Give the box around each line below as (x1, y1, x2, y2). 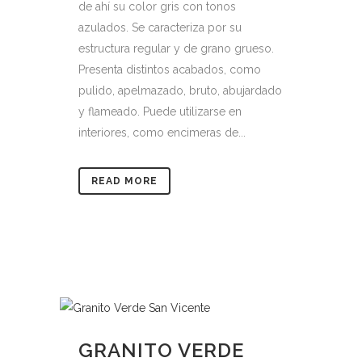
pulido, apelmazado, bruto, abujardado (78, 84, 282, 97)
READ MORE (91, 175, 158, 187)
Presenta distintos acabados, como (78, 63, 261, 76)
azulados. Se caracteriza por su (78, 21, 242, 34)
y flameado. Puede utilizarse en (78, 105, 242, 118)
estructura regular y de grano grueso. (78, 42, 274, 55)
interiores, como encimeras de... (78, 126, 246, 139)
